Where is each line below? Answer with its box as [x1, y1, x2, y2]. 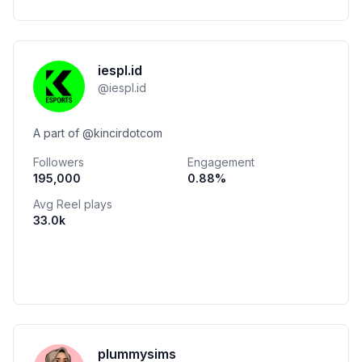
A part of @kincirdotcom [33, 126, 162, 140]
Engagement [187, 155, 255, 169]
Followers [33, 155, 84, 169]
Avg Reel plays [33, 197, 112, 211]
